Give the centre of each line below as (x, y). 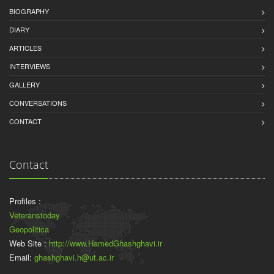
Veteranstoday (35, 215)
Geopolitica (29, 229)
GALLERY (24, 84)
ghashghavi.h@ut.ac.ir (74, 257)
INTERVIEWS (30, 66)
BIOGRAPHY (29, 11)
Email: (22, 257)
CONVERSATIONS (38, 103)
